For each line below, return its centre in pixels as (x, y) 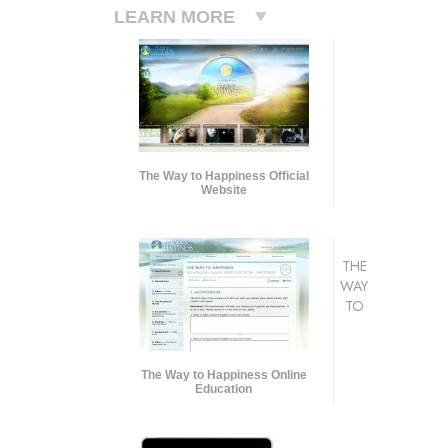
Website (223, 189)
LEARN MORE (174, 16)
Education (223, 388)
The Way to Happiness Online (223, 374)
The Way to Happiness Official (223, 175)
